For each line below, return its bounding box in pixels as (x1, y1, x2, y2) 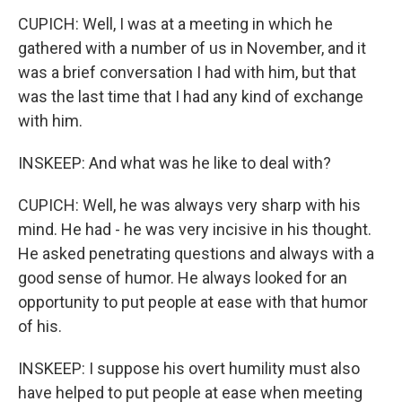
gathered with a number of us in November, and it (18, 39, 366, 57)
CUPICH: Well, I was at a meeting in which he (18, 14, 333, 33)
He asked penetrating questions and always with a (18, 244, 374, 263)
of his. (18, 317, 62, 336)
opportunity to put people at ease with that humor (18, 293, 368, 311)
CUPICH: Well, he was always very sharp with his (18, 196, 361, 214)
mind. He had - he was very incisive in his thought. (18, 220, 371, 239)
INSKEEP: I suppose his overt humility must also (18, 359, 360, 378)
